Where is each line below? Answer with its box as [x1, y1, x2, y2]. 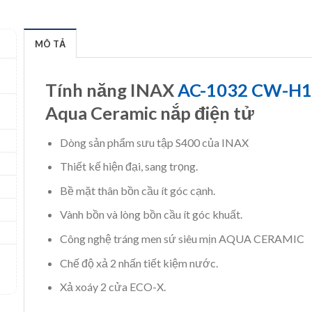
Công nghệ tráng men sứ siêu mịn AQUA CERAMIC [59, 232, 304, 246]
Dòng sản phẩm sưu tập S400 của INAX [59, 135, 249, 149]
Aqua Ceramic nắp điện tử [45, 102, 254, 123]
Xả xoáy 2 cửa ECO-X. [59, 280, 166, 294]
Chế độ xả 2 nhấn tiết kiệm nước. [59, 256, 218, 270]
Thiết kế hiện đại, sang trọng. [59, 159, 198, 173]
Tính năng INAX [45, 79, 178, 100]
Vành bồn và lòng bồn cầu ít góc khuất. [59, 208, 242, 221]
